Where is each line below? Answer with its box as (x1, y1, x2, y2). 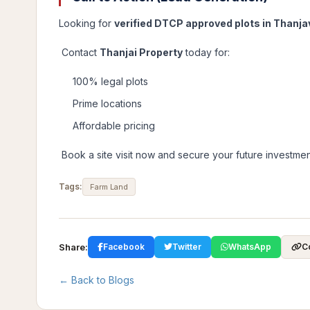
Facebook (103, 241, 145, 252)
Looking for (59, 17, 114, 29)
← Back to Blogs (59, 274, 134, 286)
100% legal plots (73, 75, 148, 87)
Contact (59, 46, 100, 58)
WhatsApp (228, 241, 271, 252)
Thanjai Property (100, 46, 183, 58)
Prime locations (73, 98, 142, 109)
